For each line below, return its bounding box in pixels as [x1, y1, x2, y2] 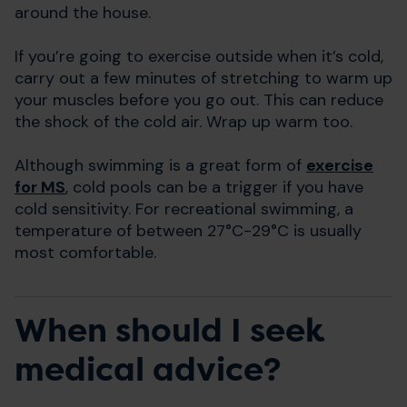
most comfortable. [15, 241, 156, 263]
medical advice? [15, 348, 281, 391]
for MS [15, 175, 65, 198]
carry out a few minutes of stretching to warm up [15, 66, 392, 89]
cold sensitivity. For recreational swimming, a [15, 197, 353, 220]
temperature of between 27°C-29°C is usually [15, 219, 362, 242]
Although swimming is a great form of [15, 154, 306, 176]
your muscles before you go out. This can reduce [15, 88, 383, 111]
